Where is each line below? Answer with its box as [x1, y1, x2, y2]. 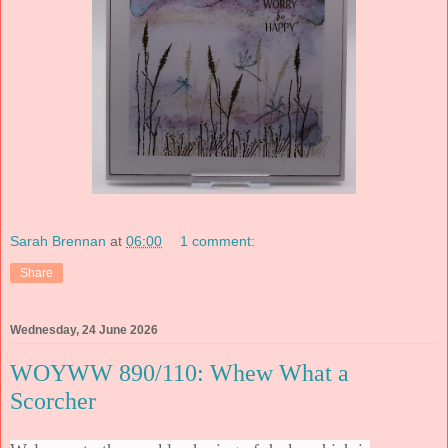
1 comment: [180, 232, 256, 249]
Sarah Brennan [10, 232, 106, 249]
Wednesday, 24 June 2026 [10, 322, 158, 337]
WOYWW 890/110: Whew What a [10, 359, 349, 386]
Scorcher [10, 387, 96, 414]
